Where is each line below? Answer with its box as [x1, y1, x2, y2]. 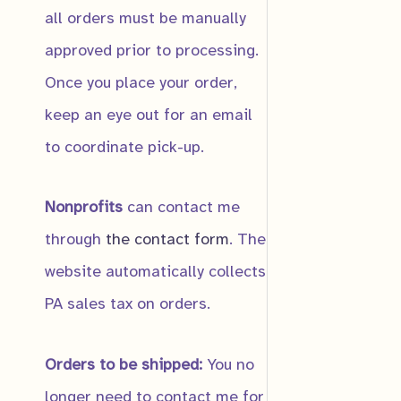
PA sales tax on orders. [45, 294, 210, 314]
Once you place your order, [45, 72, 237, 92]
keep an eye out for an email [45, 104, 252, 124]
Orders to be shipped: [45, 354, 202, 374]
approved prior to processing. [45, 39, 259, 60]
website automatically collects [45, 261, 266, 282]
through [45, 229, 106, 250]
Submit [338, 46, 395, 68]
